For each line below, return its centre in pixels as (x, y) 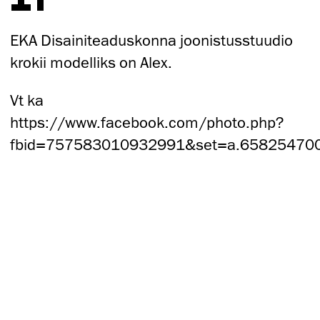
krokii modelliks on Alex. (91, 62)
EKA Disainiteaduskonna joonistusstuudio (152, 40)
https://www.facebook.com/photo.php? (147, 122)
